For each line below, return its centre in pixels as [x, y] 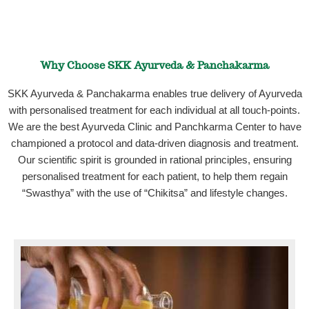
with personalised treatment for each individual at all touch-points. [154, 110]
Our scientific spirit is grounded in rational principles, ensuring [154, 160]
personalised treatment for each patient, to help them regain [154, 176]
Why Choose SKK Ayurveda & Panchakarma [154, 65]
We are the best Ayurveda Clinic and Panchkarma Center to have [154, 127]
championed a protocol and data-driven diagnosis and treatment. [154, 143]
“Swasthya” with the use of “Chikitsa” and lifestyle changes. [154, 193]
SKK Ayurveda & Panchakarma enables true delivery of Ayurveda [154, 93]
